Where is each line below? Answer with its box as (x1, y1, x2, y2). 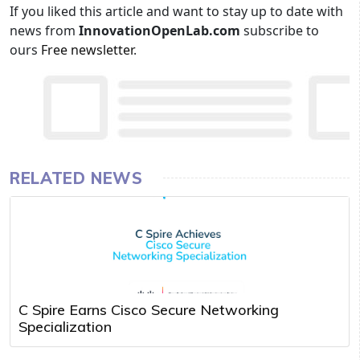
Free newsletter (41, 40, 133, 59)
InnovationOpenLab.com (79, 21, 243, 39)
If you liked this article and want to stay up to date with (10, 2, 343, 20)
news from (10, 21, 79, 39)
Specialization (18, 317, 112, 336)
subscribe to (243, 21, 319, 39)
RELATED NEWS (10, 167, 143, 188)
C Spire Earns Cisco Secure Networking (18, 300, 279, 319)
